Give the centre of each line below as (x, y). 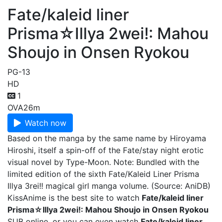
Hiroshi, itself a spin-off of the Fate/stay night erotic (106, 150)
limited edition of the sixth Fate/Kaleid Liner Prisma (103, 174)
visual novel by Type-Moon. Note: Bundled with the (103, 162)
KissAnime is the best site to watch (75, 198)
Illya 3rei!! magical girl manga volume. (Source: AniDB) (109, 186)
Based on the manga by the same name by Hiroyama (107, 138)
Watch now (46, 123)
